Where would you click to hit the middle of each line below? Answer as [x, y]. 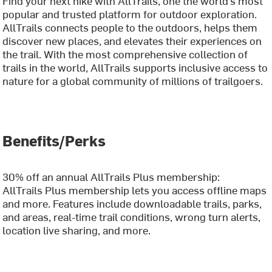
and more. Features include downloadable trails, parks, [132, 203]
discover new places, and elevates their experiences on [132, 40]
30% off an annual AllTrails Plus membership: [111, 176]
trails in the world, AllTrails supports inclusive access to [135, 67]
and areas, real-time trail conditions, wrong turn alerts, [132, 216]
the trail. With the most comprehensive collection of [125, 54]
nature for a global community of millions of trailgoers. [133, 80]
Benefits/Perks [54, 140]
